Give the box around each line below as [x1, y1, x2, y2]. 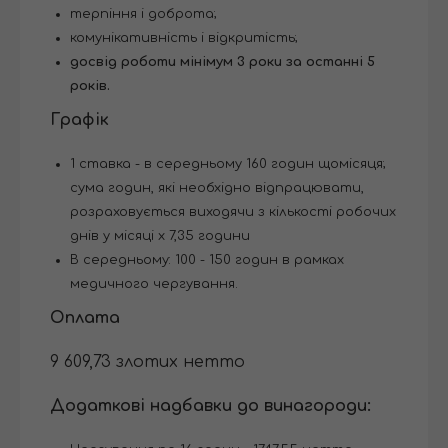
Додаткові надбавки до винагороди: [50, 397, 371, 416]
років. [70, 79, 110, 94]
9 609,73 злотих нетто [50, 353, 245, 372]
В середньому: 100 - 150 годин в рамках [70, 253, 344, 268]
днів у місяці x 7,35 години [70, 229, 250, 244]
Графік [50, 111, 109, 130]
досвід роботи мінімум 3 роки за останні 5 [70, 55, 375, 70]
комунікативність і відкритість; [70, 31, 298, 46]
